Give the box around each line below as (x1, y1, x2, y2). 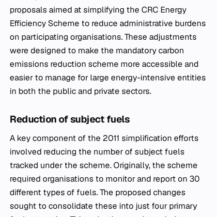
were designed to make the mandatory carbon (10, 45, 184, 56)
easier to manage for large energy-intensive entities (10, 72, 206, 83)
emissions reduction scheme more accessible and (10, 59, 199, 69)
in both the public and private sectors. (10, 86, 151, 96)
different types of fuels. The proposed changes (10, 187, 186, 198)
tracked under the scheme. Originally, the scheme (10, 160, 198, 170)
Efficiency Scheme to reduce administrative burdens (10, 18, 206, 29)
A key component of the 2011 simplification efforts (10, 133, 199, 143)
